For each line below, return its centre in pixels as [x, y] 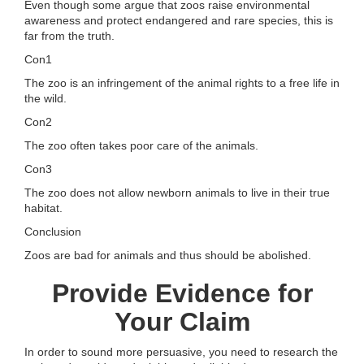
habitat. [43, 208]
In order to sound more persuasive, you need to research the [181, 352]
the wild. [45, 99]
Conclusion [53, 232]
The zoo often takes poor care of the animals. [141, 146]
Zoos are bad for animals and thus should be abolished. [168, 256]
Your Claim [182, 322]
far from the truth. [69, 36]
